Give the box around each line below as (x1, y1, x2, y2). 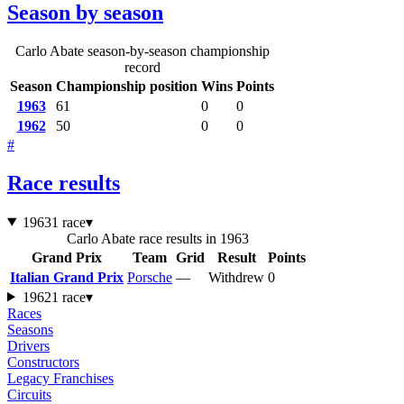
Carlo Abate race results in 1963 (67, 230, 249, 246)
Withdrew (208, 269, 264, 285)
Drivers (7, 337, 50, 353)
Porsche (127, 269, 172, 285)
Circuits (7, 386, 51, 402)
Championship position (56, 78, 197, 94)
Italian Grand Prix (10, 269, 124, 285)
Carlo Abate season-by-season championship (14, 42, 270, 59)
